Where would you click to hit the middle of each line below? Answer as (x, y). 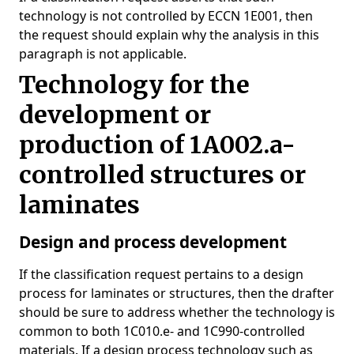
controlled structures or (162, 175)
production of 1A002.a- (157, 145)
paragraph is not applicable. (103, 54)
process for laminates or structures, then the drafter (177, 293)
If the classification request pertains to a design (161, 274)
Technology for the (134, 85)
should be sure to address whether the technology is (177, 312)
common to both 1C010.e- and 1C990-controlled (162, 331)
